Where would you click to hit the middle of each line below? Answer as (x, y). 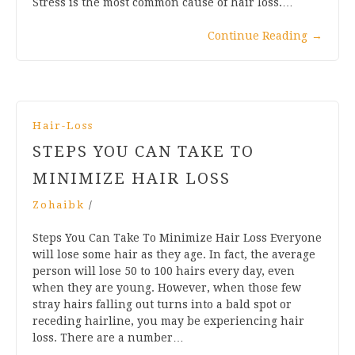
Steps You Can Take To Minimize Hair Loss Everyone (177, 237)
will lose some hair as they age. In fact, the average (174, 254)
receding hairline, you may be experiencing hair (168, 321)
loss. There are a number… (108, 337)
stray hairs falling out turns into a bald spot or (162, 304)
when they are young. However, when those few (167, 287)
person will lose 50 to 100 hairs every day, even (164, 271)
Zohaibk (59, 204)
